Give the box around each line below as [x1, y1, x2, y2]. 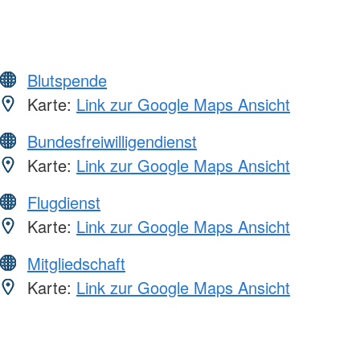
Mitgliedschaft [27, 252, 125, 276]
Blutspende [27, 68, 107, 92]
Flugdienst [27, 190, 100, 215]
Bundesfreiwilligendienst [27, 129, 197, 153]
